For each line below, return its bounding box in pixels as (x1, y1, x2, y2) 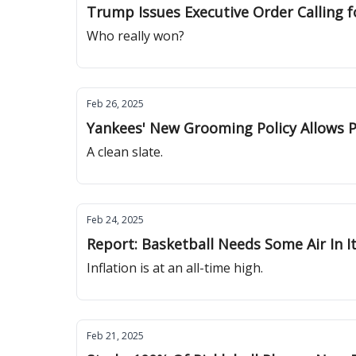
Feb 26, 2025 (87, 97, 144, 110)
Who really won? (87, 27, 184, 44)
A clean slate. (87, 143, 163, 161)
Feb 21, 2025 (87, 329, 144, 342)
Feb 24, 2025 (87, 213, 144, 226)
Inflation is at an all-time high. (87, 259, 263, 277)
